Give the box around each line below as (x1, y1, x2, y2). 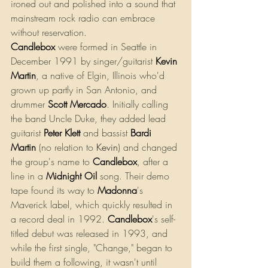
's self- (152, 212, 175, 226)
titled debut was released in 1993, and (11, 227, 170, 240)
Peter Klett (44, 126, 80, 140)
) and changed (118, 141, 180, 154)
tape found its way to (11, 184, 98, 197)
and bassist (80, 126, 130, 140)
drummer (11, 98, 48, 111)
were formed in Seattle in (58, 40, 160, 54)
